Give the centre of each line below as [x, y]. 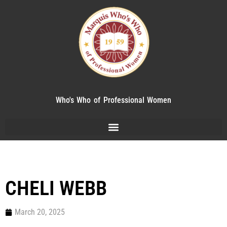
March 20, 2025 [40, 212]
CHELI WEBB [56, 188]
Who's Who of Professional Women [113, 100]
